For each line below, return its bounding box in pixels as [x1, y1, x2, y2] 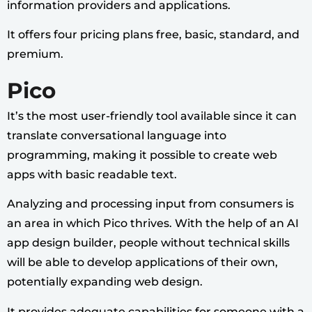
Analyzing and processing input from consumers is [7, 197, 294, 211]
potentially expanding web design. [7, 275, 205, 289]
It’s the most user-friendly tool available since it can [7, 109, 297, 123]
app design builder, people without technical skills [7, 236, 290, 250]
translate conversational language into [7, 128, 226, 142]
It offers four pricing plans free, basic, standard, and [7, 28, 299, 42]
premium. [7, 47, 63, 61]
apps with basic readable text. [7, 167, 180, 181]
